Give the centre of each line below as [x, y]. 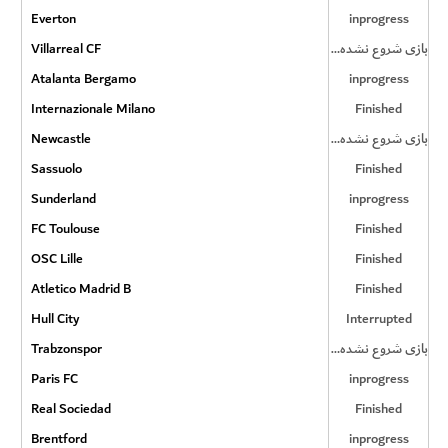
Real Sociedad [70, 408]
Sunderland [63, 198]
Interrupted [378, 318]
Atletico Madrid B [80, 288]
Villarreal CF [65, 48]
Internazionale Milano [92, 108]
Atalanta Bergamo [83, 78]
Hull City [54, 318]
